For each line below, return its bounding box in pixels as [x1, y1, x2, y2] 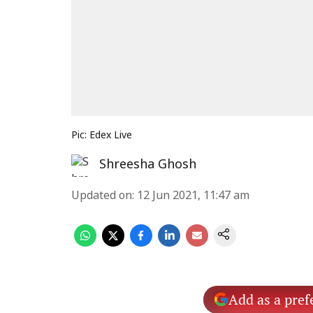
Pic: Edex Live [71, 130, 132, 142]
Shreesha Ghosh [99, 157, 196, 173]
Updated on [71, 189, 132, 203]
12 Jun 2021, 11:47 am [137, 189, 249, 203]
